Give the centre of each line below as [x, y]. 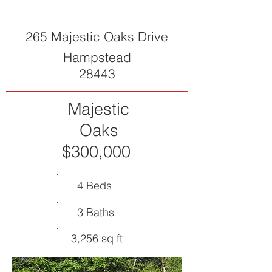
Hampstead [97, 57]
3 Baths [95, 212]
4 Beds [94, 185]
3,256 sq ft [97, 238]
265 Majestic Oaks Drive [97, 36]
